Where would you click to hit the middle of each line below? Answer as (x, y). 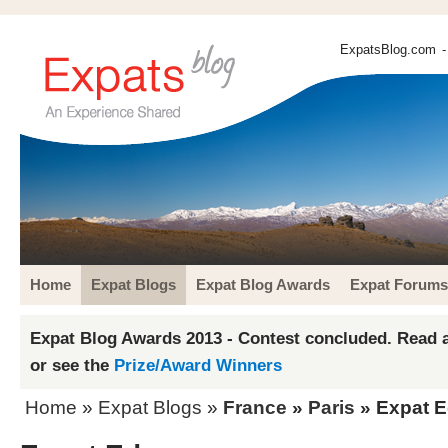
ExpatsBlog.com (388, 49)
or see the (72, 365)
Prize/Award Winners (198, 365)
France (255, 407)
